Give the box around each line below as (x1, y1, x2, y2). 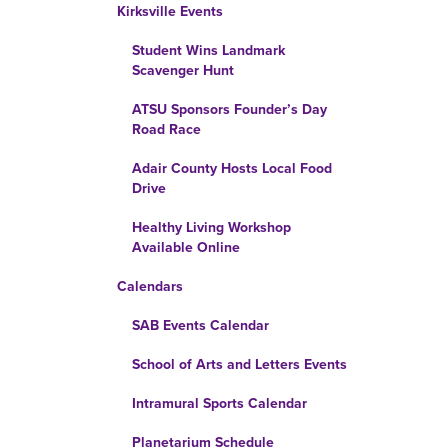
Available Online (132, 239, 240, 256)
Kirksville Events (117, 3, 223, 20)
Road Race (132, 121, 201, 138)
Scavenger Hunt (132, 62, 234, 79)
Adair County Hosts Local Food (132, 160, 332, 177)
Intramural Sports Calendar (132, 395, 307, 412)
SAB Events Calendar (132, 317, 269, 334)
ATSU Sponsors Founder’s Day (132, 101, 327, 118)
